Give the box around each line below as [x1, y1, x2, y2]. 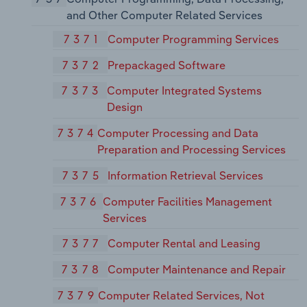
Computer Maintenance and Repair [108, 262, 286, 277]
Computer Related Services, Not [98, 288, 265, 302]
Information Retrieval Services [108, 168, 264, 182]
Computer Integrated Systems [107, 84, 262, 98]
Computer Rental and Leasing [108, 236, 261, 251]
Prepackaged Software [108, 58, 226, 72]
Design [107, 100, 143, 114]
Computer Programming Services [108, 32, 280, 46]
